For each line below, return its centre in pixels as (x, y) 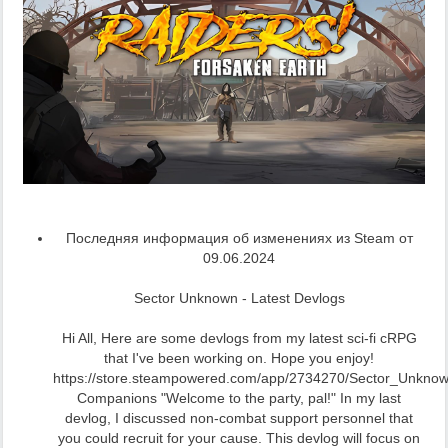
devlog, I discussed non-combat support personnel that (239, 417)
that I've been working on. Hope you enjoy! (239, 357)
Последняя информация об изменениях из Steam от (239, 237)
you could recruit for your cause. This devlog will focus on (239, 437)
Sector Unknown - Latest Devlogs (239, 297)
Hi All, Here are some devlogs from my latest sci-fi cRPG (239, 337)
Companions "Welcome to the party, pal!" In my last (239, 397)
